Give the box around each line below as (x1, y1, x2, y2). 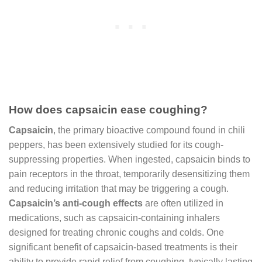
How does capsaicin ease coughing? (9, 104, 208, 116)
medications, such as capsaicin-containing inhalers (9, 212, 220, 223)
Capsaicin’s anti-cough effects (9, 198, 143, 208)
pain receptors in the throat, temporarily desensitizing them (9, 168, 250, 179)
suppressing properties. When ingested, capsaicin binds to (9, 154, 250, 164)
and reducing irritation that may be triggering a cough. (9, 183, 229, 194)
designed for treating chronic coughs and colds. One (9, 227, 224, 237)
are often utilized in (143, 198, 223, 208)
